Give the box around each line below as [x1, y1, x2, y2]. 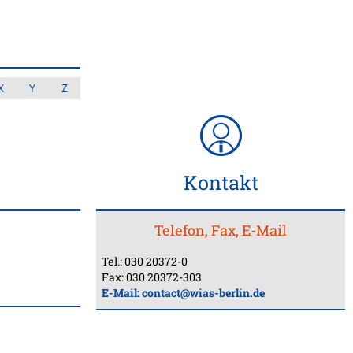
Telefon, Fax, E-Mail [154, 221, 287, 240]
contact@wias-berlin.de [142, 285, 265, 300]
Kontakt [183, 169, 258, 195]
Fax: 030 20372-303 [102, 269, 202, 284]
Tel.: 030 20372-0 [102, 254, 188, 269]
